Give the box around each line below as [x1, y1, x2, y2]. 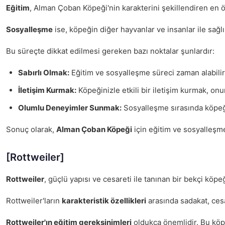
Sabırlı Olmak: [18, 68, 69, 77]
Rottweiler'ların [6, 196, 62, 205]
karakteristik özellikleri [62, 196, 146, 205]
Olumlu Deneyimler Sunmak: [18, 103, 122, 113]
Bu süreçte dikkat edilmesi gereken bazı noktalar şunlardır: [6, 46, 214, 56]
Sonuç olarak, [6, 125, 56, 134]
